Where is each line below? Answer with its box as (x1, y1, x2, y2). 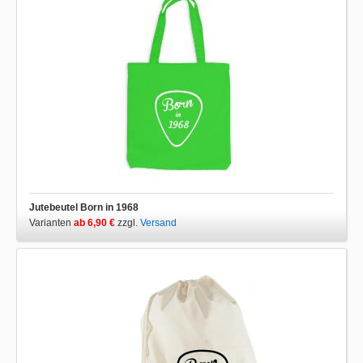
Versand (140, 217, 177, 228)
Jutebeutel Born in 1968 (29, 202, 139, 213)
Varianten (29, 217, 74, 228)
